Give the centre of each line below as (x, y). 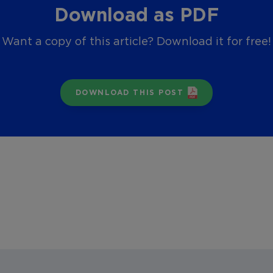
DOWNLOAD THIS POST (129, 92)
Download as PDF (136, 14)
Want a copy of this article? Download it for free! (136, 41)
